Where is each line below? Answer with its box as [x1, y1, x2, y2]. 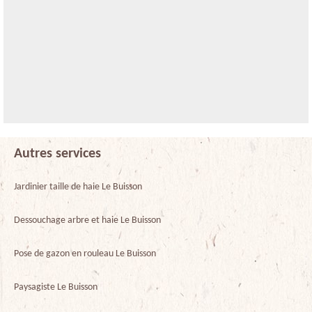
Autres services [14, 146, 101, 161]
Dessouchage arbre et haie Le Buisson [14, 214, 161, 226]
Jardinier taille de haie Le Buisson [14, 181, 142, 192]
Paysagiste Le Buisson [14, 281, 97, 292]
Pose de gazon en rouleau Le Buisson [14, 248, 156, 259]
